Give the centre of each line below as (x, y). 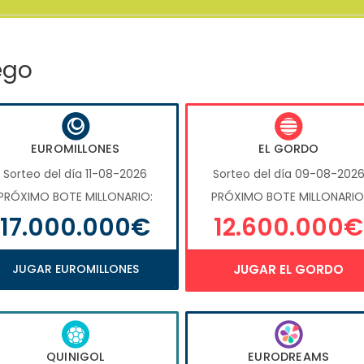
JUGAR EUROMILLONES (75, 269)
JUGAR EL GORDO (289, 270)
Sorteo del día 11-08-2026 (76, 174)
